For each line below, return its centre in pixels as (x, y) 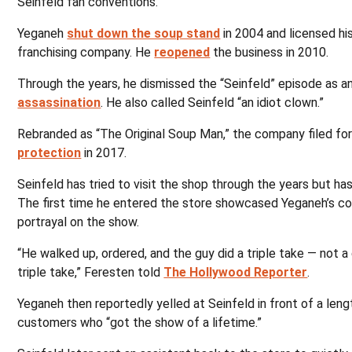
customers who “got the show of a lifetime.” (140, 323)
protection (49, 153)
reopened (182, 52)
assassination (59, 103)
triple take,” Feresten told (91, 272)
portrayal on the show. (79, 222)
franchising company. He (86, 52)
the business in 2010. (269, 52)
